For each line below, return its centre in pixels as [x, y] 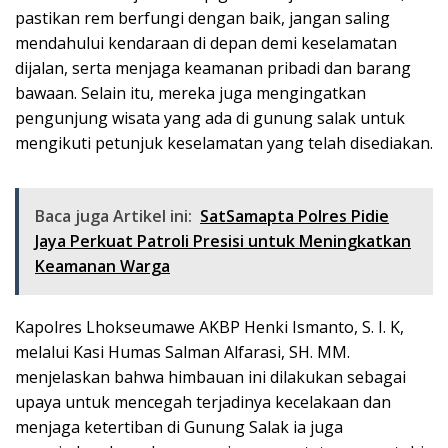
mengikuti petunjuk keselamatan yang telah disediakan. [224, 142]
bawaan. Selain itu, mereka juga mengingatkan [190, 92]
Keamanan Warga [102, 265]
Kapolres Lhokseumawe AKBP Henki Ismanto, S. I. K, [209, 326]
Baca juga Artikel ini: [113, 215]
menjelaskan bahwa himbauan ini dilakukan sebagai [210, 376]
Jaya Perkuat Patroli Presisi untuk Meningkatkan [223, 240]
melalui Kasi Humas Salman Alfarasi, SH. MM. [182, 351]
